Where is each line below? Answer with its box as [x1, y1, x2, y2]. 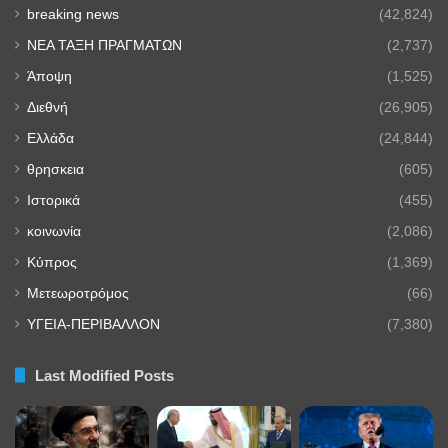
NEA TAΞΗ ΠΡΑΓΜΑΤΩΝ [27, 37, 182, 53]
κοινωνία [27, 223, 81, 239]
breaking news [27, 6, 119, 22]
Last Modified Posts [35, 366, 174, 384]
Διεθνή [27, 99, 68, 115]
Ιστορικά [27, 192, 80, 208]
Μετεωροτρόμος [27, 285, 129, 301]
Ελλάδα [27, 130, 74, 146]
